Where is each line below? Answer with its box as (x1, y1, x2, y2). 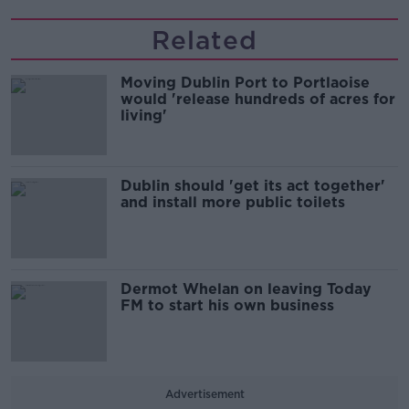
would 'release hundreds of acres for (121, 90, 395, 109)
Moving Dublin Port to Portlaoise (121, 74, 370, 92)
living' (121, 107, 167, 125)
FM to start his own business (121, 297, 334, 315)
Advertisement (164, 387, 245, 402)
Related (152, 25, 257, 57)
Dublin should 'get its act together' (121, 177, 385, 195)
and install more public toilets (121, 194, 345, 212)
